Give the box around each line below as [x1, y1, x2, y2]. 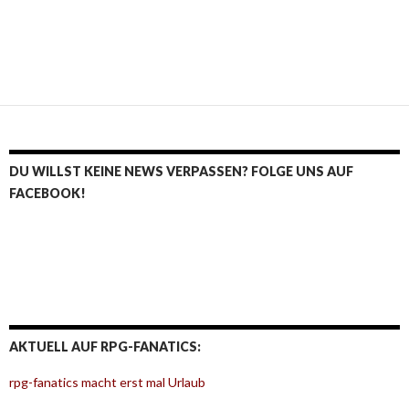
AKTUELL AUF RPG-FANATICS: [9, 339, 201, 355]
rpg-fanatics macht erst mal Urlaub [9, 374, 205, 391]
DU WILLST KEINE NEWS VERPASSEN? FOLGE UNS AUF [9, 163, 353, 180]
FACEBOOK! [9, 185, 86, 202]
